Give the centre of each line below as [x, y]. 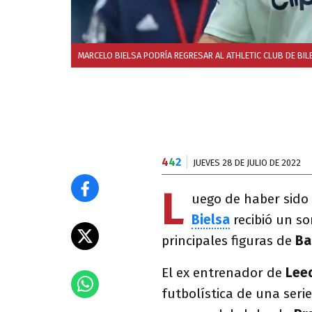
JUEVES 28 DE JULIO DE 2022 [247, 163]
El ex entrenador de [222, 273]
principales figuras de [228, 241]
